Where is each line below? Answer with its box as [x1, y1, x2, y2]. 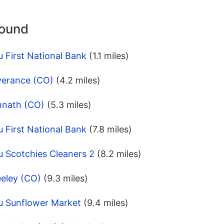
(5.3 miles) [47, 99, 91, 110]
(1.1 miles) [89, 50, 129, 61]
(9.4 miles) [83, 197, 128, 208]
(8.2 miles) [97, 148, 141, 159]
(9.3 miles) [43, 173, 88, 184]
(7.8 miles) [89, 124, 132, 135]
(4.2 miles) [56, 75, 100, 86]
